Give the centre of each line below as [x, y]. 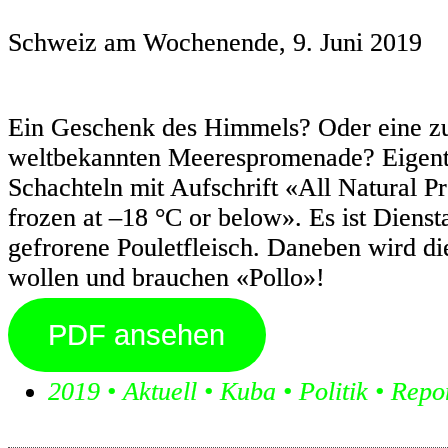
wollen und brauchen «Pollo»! [166, 278]
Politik [333, 392]
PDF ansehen [137, 334]
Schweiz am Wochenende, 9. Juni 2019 [215, 42]
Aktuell [160, 392]
